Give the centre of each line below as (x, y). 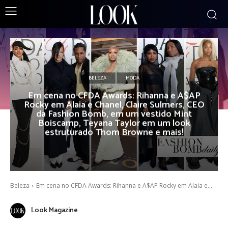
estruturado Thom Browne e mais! (114, 133)
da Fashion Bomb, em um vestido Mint (114, 114)
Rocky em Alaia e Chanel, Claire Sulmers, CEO (114, 105)
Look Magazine (54, 210)
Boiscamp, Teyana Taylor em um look (114, 123)
